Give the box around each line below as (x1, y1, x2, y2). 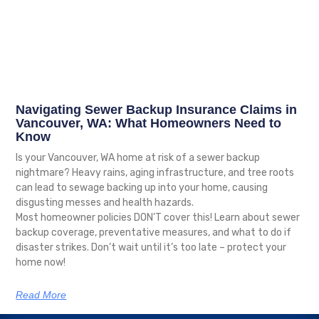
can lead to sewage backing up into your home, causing (16, 181, 268, 194)
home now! (16, 256, 66, 268)
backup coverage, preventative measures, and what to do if (16, 226, 292, 239)
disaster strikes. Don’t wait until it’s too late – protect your (16, 241, 287, 253)
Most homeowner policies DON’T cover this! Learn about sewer (16, 211, 300, 224)
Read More (16, 288, 67, 300)
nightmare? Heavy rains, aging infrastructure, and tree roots (16, 166, 295, 179)
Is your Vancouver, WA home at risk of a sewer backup (16, 151, 261, 164)
